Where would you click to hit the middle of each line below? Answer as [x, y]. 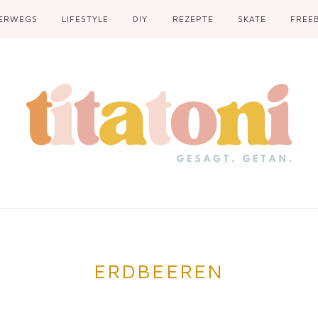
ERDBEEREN [159, 271]
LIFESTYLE [86, 19]
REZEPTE [193, 19]
